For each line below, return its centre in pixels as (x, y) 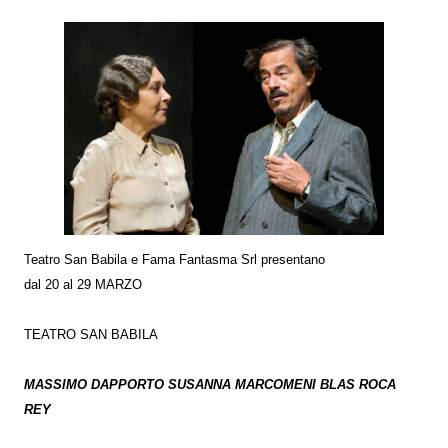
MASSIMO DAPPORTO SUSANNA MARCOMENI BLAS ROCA (210, 384)
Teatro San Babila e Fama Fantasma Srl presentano (174, 259)
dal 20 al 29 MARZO (83, 284)
